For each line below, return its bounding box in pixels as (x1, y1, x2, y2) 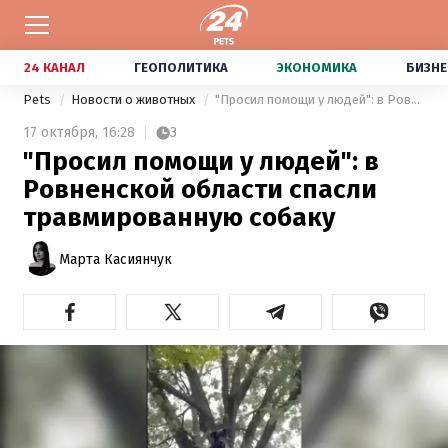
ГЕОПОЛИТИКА (134, 60, 228, 75)
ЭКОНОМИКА (277, 60, 357, 75)
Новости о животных (71, 92, 198, 107)
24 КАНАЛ (24, 60, 85, 75)
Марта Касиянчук (59, 250, 172, 268)
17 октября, (23, 124, 98, 141)
